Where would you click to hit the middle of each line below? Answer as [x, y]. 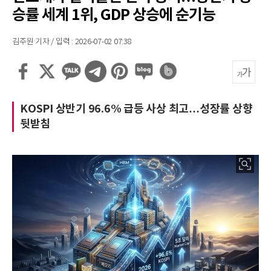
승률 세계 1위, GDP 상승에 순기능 [114, 15]
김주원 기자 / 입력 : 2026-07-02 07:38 [72, 42]
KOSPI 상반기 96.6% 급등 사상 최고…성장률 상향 [136, 109]
